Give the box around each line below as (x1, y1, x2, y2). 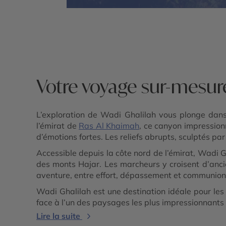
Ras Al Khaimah (79, 121, 139, 131)
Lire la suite (36, 211, 80, 221)
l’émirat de (36, 121, 79, 131)
